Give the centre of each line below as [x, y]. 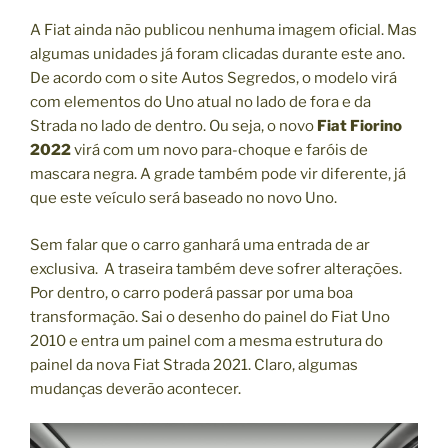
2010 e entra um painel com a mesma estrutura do [206, 340]
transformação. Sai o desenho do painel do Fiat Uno [210, 316]
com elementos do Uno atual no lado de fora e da [200, 102]
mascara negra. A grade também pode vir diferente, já [218, 174]
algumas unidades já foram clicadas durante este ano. [217, 54]
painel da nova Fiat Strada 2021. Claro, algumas [194, 364]
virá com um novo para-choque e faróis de [219, 150]
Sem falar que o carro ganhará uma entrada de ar [200, 244]
